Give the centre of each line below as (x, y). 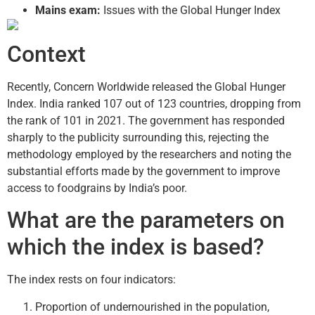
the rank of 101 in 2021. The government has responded (146, 120)
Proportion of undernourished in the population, (152, 307)
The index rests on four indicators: (91, 280)
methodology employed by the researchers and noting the (149, 154)
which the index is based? (136, 247)
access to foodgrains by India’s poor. (97, 188)
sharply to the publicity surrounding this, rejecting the (138, 137)
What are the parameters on (146, 220)
